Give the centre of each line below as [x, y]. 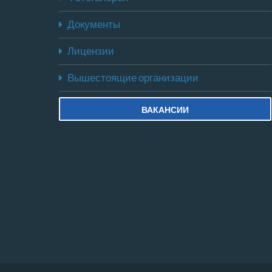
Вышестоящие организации [133, 78]
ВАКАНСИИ [165, 110]
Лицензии [91, 51]
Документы [94, 25]
